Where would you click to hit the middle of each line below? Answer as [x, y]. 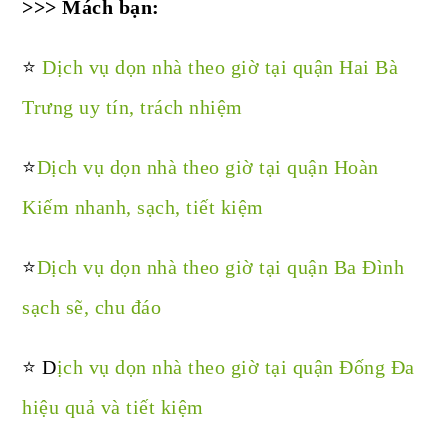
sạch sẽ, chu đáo [92, 307]
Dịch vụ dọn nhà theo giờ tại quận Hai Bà [220, 67]
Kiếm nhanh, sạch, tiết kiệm [143, 207]
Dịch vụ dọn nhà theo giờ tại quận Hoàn [207, 167]
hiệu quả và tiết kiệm [113, 407]
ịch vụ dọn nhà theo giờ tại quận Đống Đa [235, 367]
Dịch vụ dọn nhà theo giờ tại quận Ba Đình [220, 267]
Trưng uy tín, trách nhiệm [132, 107]
